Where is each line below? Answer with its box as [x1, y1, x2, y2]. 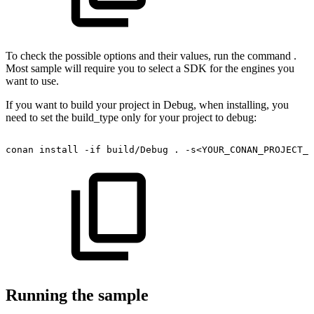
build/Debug [107, 144, 168, 156]
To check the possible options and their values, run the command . [6, 50, 296, 62]
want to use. [6, 75, 59, 88]
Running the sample [6, 285, 149, 304]
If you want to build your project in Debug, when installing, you [6, 99, 289, 111]
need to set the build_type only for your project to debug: [6, 111, 257, 124]
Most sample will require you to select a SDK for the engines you [6, 62, 294, 75]
